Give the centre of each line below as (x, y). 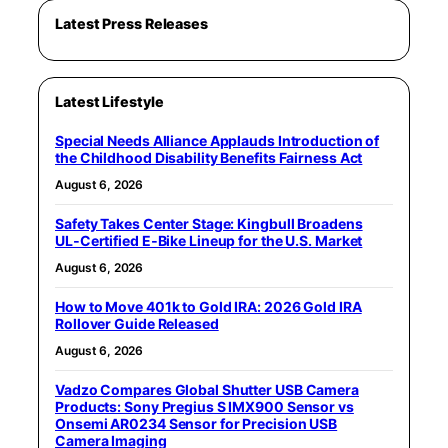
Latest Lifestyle (109, 101)
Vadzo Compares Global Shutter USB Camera (207, 389)
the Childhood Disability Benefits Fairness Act (209, 157)
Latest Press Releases (131, 23)
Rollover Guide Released (137, 323)
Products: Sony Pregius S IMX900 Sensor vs (204, 406)
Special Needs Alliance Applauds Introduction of (217, 140)
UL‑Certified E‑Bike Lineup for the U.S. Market (209, 240)
